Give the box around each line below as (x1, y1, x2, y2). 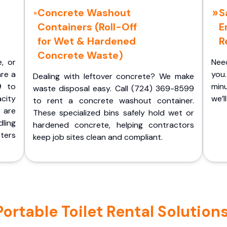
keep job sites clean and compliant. (33, 132, 163, 142)
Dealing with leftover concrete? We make (33, 71, 194, 82)
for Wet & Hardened (37, 34, 136, 48)
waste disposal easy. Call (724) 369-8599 (33, 83, 194, 94)
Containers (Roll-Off (37, 20, 137, 33)
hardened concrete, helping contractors (33, 120, 194, 130)
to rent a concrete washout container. (33, 95, 194, 106)
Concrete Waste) (37, 49, 123, 62)
